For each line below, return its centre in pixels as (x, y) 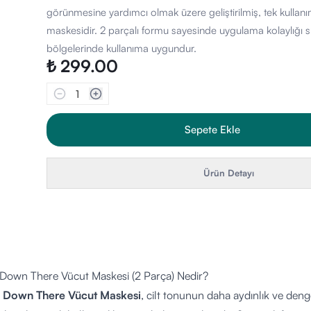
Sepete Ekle (212, 129)
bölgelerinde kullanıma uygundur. (121, 48)
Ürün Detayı (229, 173)
